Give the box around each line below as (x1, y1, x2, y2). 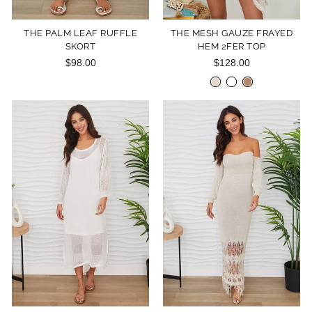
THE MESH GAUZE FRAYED (170, 28, 293, 38)
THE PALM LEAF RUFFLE (24, 28, 137, 38)
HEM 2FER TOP (197, 41, 266, 52)
